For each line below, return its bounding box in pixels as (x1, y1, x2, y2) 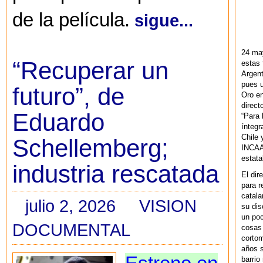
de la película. (12, 9, 130, 31)
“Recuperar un (12, 56, 168, 85)
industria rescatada (12, 160, 219, 188)
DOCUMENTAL (12, 220, 130, 240)
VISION (139, 196, 197, 216)
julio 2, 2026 (25, 196, 116, 216)
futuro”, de (12, 82, 124, 110)
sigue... (134, 10, 193, 30)
